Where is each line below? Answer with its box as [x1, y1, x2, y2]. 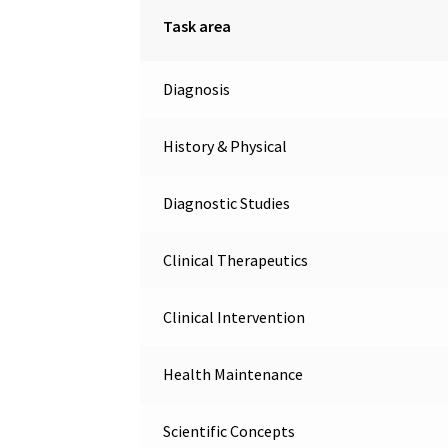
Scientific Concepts [162, 420, 295, 441]
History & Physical [162, 135, 287, 156]
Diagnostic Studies [162, 192, 290, 213]
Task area [162, 15, 231, 36]
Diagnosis [162, 78, 230, 99]
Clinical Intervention [162, 306, 305, 327]
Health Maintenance [162, 363, 303, 384]
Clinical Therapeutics [162, 249, 308, 270]
